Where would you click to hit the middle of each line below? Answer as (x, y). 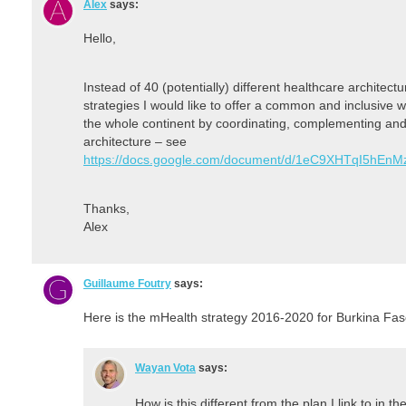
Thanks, (106, 208)
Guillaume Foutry (127, 283)
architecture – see (135, 141)
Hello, (100, 38)
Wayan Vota (165, 367)
